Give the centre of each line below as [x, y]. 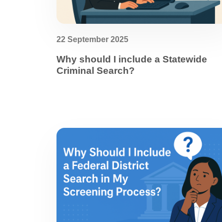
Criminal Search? [96, 71]
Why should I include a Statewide [132, 59]
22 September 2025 [92, 39]
